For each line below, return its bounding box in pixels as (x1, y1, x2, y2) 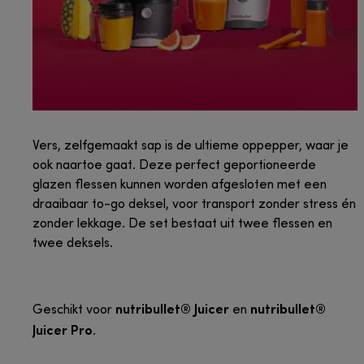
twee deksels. (32, 237, 113, 251)
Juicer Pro (32, 322, 93, 339)
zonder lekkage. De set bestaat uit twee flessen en (32, 218, 332, 232)
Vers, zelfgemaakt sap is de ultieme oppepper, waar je (32, 140, 349, 154)
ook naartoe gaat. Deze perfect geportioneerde (32, 159, 316, 173)
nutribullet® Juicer (115, 301, 229, 318)
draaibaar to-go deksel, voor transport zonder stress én (32, 198, 356, 212)
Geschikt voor (32, 304, 115, 318)
